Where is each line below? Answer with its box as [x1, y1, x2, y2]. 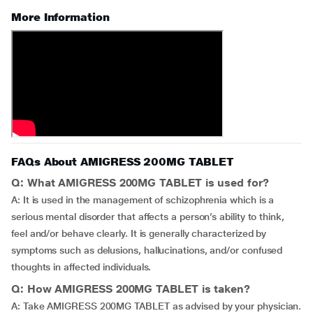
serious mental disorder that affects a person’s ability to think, [11, 211, 284, 222]
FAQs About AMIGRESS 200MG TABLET [11, 155, 234, 168]
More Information [11, 10, 110, 24]
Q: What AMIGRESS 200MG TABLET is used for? [11, 176, 269, 189]
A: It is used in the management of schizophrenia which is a [11, 194, 275, 205]
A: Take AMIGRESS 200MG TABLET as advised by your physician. [11, 300, 302, 312]
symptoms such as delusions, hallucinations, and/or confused [11, 245, 283, 256]
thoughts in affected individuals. [11, 261, 152, 272]
